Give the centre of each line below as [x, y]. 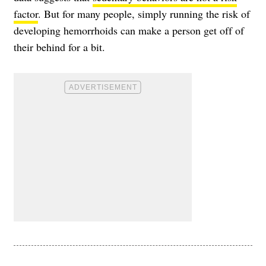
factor [26, 14]
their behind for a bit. [59, 47]
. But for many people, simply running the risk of [144, 14]
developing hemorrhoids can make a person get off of [129, 31]
